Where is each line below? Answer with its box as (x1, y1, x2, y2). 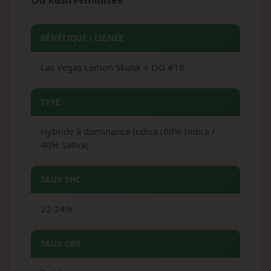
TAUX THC (41, 174, 81, 185)
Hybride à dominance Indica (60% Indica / (41, 125, 215, 137)
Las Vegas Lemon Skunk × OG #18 (41, 61, 184, 73)
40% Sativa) (41, 139, 89, 151)
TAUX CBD (41, 238, 82, 249)
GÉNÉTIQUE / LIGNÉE (41, 33, 123, 44)
